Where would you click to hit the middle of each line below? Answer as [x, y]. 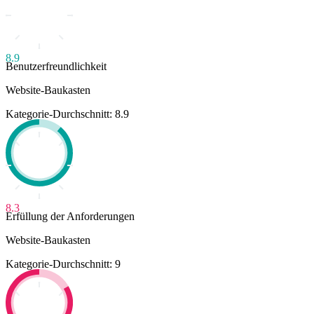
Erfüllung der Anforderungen [70, 216]
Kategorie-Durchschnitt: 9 [63, 264]
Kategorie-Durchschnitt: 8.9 [67, 114]
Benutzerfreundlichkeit [56, 66]
